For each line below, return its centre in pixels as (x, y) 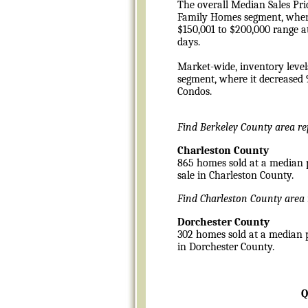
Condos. (194, 91)
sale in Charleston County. (235, 175)
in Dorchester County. (225, 246)
